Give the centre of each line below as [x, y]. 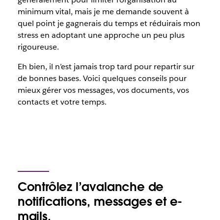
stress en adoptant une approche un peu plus [101, 35]
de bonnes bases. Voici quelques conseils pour [102, 78]
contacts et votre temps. [62, 102]
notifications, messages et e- [100, 202]
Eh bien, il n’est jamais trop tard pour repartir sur [106, 67]
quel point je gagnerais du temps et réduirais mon [109, 23]
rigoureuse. [38, 47]
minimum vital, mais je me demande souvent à [103, 12]
